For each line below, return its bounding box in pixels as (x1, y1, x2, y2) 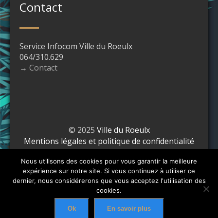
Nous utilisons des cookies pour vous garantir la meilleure (21, 157, 197, 165)
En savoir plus (107, 205, 151, 212)
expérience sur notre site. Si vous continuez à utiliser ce (23, 167, 195, 175)
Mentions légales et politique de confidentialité (24, 135, 194, 146)
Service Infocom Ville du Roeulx (19, 40, 132, 52)
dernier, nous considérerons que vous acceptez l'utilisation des (12, 177, 206, 184)
